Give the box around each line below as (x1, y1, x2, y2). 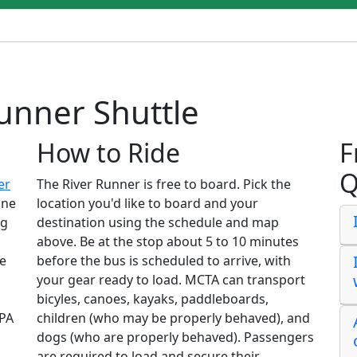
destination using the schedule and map (37, 214, 279, 232)
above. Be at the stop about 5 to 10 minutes (37, 233, 299, 251)
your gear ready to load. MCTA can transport (37, 271, 305, 289)
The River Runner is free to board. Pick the (37, 175, 291, 194)
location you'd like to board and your (37, 194, 258, 213)
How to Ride (37, 135, 180, 171)
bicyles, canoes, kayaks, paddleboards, (37, 290, 269, 308)
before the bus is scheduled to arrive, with (37, 252, 291, 270)
